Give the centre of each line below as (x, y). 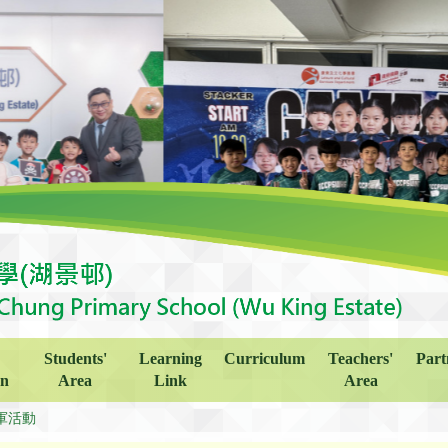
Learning (170, 358)
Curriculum (265, 358)
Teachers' (361, 358)
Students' (75, 358)
